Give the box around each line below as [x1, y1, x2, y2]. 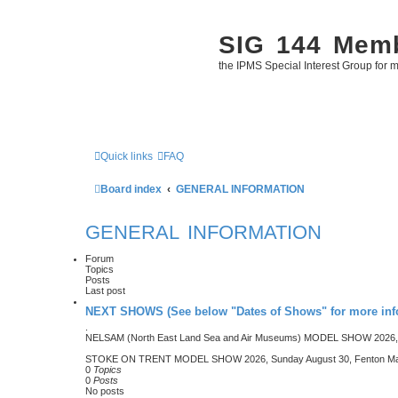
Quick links [100, 150, 153, 163]
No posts [85, 385, 124, 396]
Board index [100, 183, 162, 195]
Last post [85, 284, 125, 296]
